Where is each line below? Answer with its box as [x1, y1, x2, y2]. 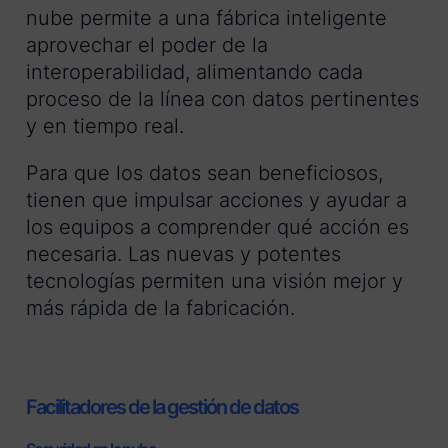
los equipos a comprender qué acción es [26, 215, 409, 240]
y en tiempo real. [26, 114, 184, 139]
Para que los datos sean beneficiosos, [26, 161, 383, 186]
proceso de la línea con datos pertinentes [26, 87, 419, 112]
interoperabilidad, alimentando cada [26, 60, 363, 85]
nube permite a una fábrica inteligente [26, 6, 387, 31]
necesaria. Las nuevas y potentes [26, 242, 341, 267]
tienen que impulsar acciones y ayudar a [26, 188, 407, 213]
